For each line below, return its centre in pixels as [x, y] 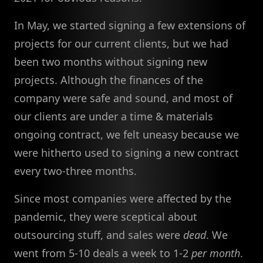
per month [216, 253]
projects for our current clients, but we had [121, 44]
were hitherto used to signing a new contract [127, 153]
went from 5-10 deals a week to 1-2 [103, 253]
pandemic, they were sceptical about [106, 217]
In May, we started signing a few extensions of [130, 26]
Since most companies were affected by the [123, 199]
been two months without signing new [111, 62]
